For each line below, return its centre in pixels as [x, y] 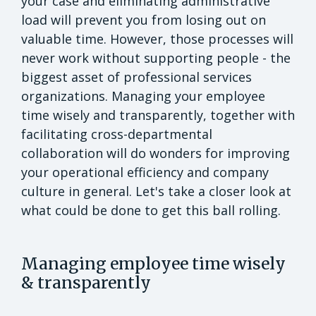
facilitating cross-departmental [117, 134]
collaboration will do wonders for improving [156, 153]
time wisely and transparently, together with [158, 115]
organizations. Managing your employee [143, 96]
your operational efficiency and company [145, 172]
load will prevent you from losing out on [144, 20]
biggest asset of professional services [136, 77]
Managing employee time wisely [153, 264]
